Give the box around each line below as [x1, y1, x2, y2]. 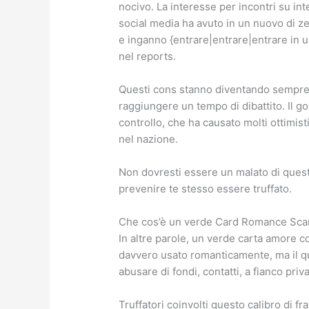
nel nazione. [119, 132, 179, 146]
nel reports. [119, 50, 177, 63]
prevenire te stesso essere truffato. [119, 182, 292, 196]
